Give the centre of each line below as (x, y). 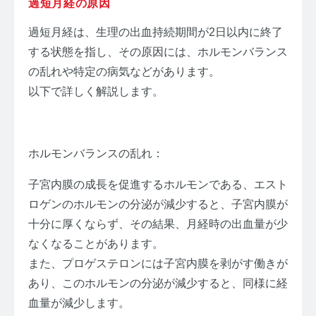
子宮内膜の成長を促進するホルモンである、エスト (158, 184)
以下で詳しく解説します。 (96, 91)
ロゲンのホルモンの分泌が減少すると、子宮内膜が (158, 204)
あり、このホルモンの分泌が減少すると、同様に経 (158, 283)
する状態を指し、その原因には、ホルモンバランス (158, 51)
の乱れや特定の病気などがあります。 (124, 71)
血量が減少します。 (79, 303)
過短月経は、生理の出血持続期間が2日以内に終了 (156, 32)
